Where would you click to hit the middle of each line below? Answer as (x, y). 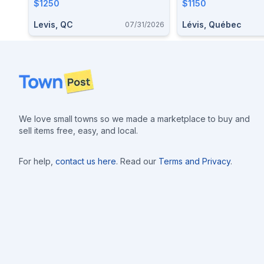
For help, (36, 161)
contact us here (86, 161)
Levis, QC (53, 24)
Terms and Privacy (194, 161)
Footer (33, 75)
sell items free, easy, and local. (78, 131)
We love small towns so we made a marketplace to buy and (134, 119)
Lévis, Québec (212, 24)
